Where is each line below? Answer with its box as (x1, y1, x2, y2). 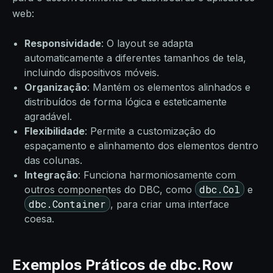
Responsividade (24, 37, 101, 49)
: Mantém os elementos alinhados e (87, 81, 250, 93)
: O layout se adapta (101, 37, 193, 49)
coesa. (24, 213, 54, 225)
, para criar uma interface (110, 198, 229, 210)
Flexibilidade (24, 125, 85, 137)
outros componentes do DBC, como (24, 183, 195, 196)
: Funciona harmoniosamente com (78, 169, 236, 181)
